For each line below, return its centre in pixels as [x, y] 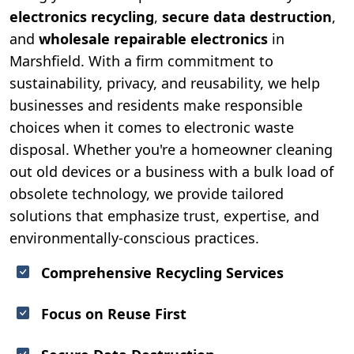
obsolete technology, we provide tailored [147, 193]
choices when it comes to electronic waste [152, 127]
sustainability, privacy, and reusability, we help [165, 83]
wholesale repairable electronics [153, 38]
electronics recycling [82, 16]
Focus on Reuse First [114, 313]
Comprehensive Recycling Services [162, 272]
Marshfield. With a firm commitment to [141, 60]
